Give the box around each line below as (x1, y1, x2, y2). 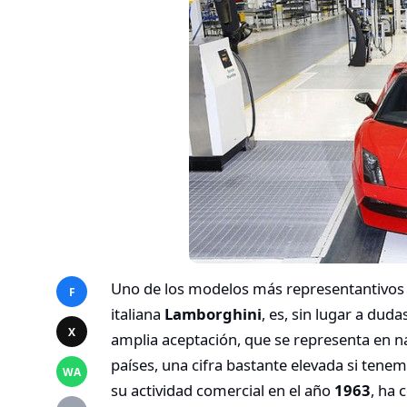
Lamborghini (164, 303, 262, 324)
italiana (111, 303, 164, 324)
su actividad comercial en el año (111, 380, 334, 401)
